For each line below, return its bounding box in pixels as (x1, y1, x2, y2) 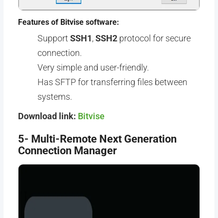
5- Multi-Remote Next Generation (18, 133, 177, 145)
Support (37, 33, 70, 43)
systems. (37, 91, 72, 102)
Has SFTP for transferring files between (37, 77, 187, 87)
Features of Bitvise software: (18, 18, 119, 27)
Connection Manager (18, 145, 117, 157)
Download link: (18, 111, 78, 121)
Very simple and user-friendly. (37, 62, 149, 73)
